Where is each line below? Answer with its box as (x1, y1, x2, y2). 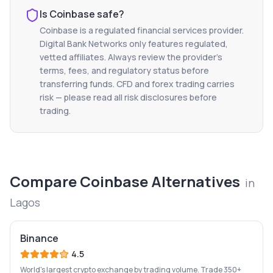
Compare (10, 171, 80, 191)
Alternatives (148, 171, 240, 191)
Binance (20, 232, 58, 245)
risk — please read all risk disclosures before (40, 91, 217, 103)
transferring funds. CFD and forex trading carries (40, 78, 235, 90)
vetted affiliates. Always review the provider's (40, 51, 222, 63)
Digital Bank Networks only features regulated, (40, 38, 228, 49)
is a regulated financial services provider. (78, 24, 244, 36)
